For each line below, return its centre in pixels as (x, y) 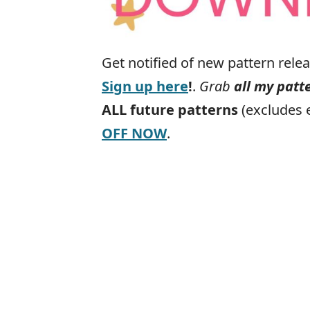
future (152, 110)
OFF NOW (134, 134)
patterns (208, 110)
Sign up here (145, 86)
